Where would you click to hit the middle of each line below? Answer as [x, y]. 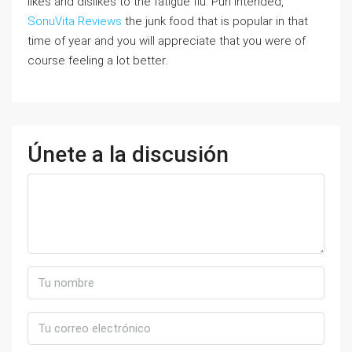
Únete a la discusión [128, 154]
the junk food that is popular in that [215, 21]
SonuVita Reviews [75, 21]
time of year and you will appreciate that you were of [167, 41]
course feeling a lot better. [97, 60]
